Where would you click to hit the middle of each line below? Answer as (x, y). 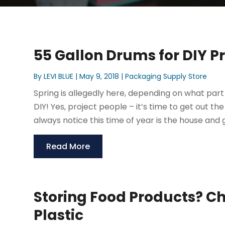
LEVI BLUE (59, 77)
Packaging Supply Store (166, 77)
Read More (68, 147)
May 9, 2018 (99, 77)
